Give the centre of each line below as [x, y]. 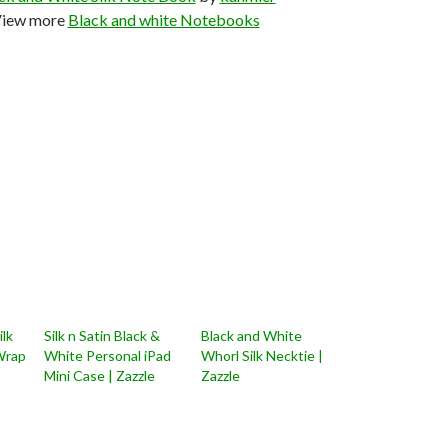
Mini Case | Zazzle [100, 375]
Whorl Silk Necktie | [261, 355]
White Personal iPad [108, 355]
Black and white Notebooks [163, 19]
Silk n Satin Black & [102, 335]
